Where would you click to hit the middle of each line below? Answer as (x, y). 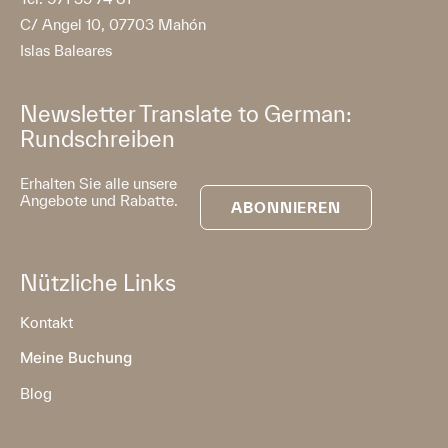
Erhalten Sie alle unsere (98, 183)
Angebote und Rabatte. (99, 200)
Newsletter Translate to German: (186, 113)
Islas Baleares (66, 50)
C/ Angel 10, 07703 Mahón (113, 24)
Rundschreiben (97, 138)
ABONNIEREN (286, 207)
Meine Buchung (76, 357)
